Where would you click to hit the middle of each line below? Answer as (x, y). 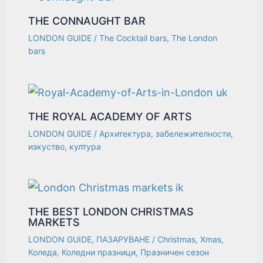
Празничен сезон (175, 252)
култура (85, 146)
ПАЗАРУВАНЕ (123, 240)
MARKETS (54, 222)
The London (195, 38)
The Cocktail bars (133, 38)
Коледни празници (99, 252)
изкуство (47, 146)
